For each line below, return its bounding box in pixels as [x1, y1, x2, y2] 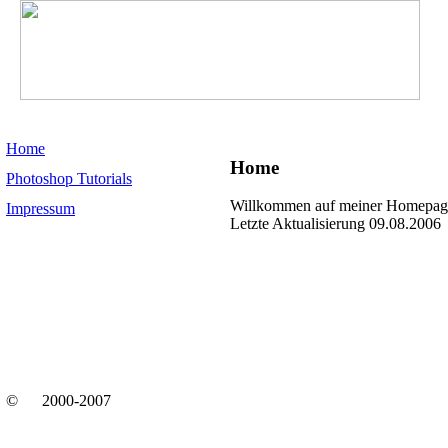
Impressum [6, 200, 75, 217]
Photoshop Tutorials [6, 170, 132, 187]
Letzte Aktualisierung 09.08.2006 [230, 215, 441, 233]
